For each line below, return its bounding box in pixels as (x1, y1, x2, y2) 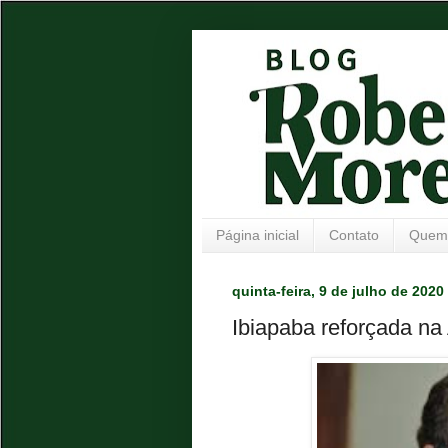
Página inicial (216, 227, 299, 244)
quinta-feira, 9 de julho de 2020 (232, 282, 444, 299)
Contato (329, 227, 379, 244)
